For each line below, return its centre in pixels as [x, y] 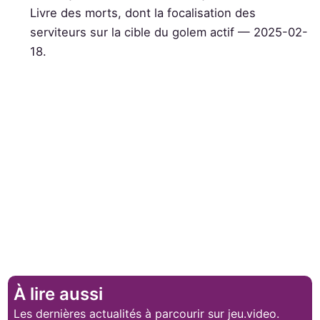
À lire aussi [59, 294]
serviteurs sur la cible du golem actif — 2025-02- [169, 32]
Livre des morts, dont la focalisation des [143, 13]
